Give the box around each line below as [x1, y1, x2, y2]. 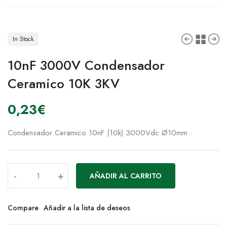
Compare [8, 203, 39, 213]
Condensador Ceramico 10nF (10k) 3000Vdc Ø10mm [8, 127, 187, 139]
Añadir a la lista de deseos [44, 203, 130, 213]
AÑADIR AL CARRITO [90, 171, 162, 181]
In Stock [13, 34, 33, 44]
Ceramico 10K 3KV [8, 74, 120, 94]
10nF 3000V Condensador [8, 56, 165, 75]
